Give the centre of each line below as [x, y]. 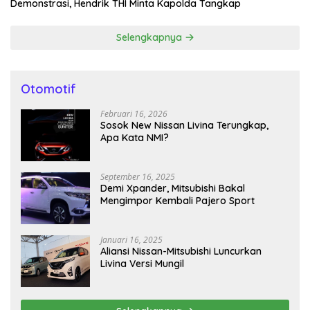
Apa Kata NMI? [135, 138]
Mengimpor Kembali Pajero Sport [177, 201]
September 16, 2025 [138, 177]
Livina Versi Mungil [142, 264]
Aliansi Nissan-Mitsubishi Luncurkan [181, 252]
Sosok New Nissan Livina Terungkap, [184, 126]
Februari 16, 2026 [134, 114]
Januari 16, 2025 [131, 240]
